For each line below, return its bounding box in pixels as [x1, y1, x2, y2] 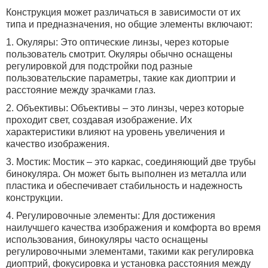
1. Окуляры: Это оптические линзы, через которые [6, 37, 229, 47]
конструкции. [6, 193, 63, 203]
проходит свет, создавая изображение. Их [6, 115, 192, 125]
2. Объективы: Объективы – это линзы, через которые [6, 103, 244, 113]
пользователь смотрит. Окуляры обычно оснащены [6, 49, 233, 59]
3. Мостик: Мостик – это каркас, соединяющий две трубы [6, 157, 256, 167]
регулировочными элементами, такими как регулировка [6, 246, 254, 257]
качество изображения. [6, 139, 109, 149]
